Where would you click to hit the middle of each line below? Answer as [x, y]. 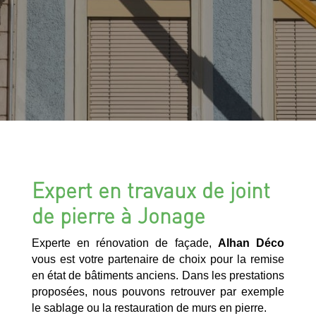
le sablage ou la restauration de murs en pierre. [149, 308]
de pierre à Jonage [118, 215]
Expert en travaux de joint [151, 189]
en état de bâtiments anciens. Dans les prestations [158, 275]
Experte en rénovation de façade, [124, 243]
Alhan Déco [251, 243]
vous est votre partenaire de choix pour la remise [158, 259]
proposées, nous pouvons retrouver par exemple [158, 291]
